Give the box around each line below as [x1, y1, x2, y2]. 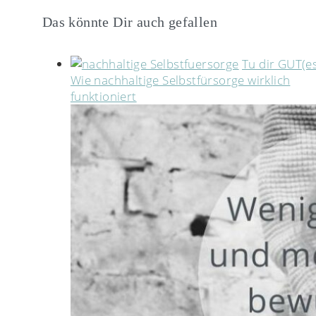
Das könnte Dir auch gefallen [42, 13, 218, 30]
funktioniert [70, 88, 137, 105]
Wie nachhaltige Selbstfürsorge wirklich [70, 72, 291, 89]
